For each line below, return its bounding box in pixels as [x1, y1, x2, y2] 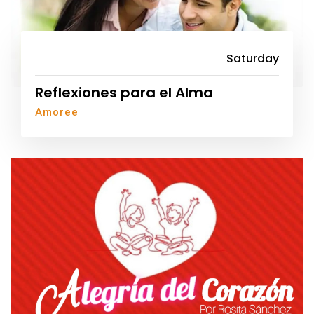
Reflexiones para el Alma [35, 82, 213, 102]
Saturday [226, 50, 279, 67]
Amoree [35, 105, 78, 118]
